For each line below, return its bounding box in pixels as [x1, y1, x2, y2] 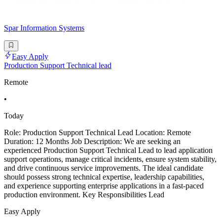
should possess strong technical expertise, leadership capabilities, [4, 173, 204, 182]
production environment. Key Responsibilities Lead [4, 190, 164, 199]
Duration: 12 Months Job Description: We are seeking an [4, 137, 181, 146]
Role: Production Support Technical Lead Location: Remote [4, 128, 191, 137]
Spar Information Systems [4, 24, 84, 33]
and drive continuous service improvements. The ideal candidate [4, 164, 203, 173]
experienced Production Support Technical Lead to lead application [4, 146, 213, 155]
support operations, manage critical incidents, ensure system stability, [4, 155, 217, 164]
